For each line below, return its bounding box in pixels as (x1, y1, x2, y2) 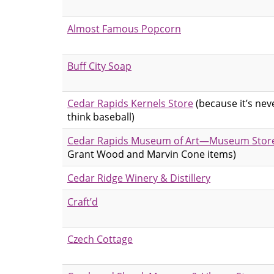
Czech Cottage (67, 232, 133, 245)
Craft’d (67, 195, 98, 208)
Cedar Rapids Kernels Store (67, 97, 193, 109)
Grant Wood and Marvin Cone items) (67, 147, 236, 160)
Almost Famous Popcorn (67, 22, 181, 35)
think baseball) (67, 110, 135, 123)
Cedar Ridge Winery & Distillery (67, 171, 210, 184)
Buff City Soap (67, 59, 131, 72)
